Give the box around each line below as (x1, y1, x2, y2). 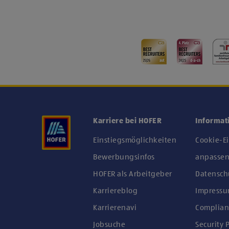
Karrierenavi (93, 204, 136, 212)
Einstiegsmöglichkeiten (93, 136, 176, 144)
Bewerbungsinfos (93, 153, 155, 161)
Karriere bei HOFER (93, 117, 162, 125)
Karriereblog (93, 187, 138, 195)
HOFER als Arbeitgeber (93, 170, 172, 178)
